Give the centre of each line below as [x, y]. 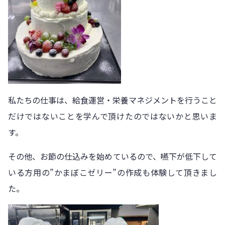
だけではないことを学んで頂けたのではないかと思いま [113, 116]
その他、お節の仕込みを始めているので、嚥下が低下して [113, 156]
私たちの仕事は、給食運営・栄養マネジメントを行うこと [113, 100]
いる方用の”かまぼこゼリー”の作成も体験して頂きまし [113, 173]
